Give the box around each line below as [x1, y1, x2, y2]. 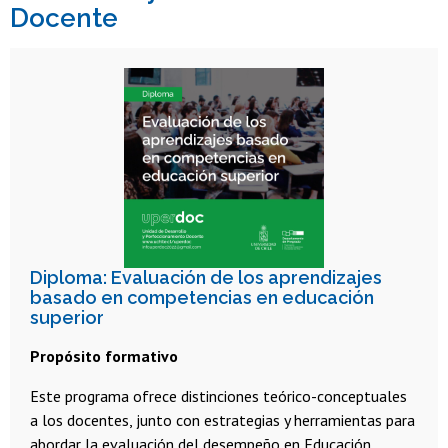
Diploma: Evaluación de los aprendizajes [30, 266, 382, 288]
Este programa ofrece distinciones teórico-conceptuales [30, 385, 407, 406]
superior [30, 306, 104, 328]
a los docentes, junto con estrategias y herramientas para [30, 409, 415, 430]
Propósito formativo [30, 345, 178, 366]
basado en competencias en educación [30, 286, 374, 308]
